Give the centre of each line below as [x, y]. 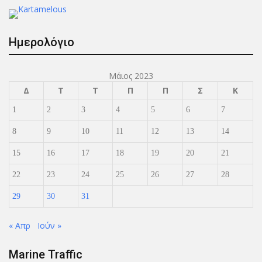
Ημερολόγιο [42, 42]
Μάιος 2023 [131, 75]
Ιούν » [49, 225]
